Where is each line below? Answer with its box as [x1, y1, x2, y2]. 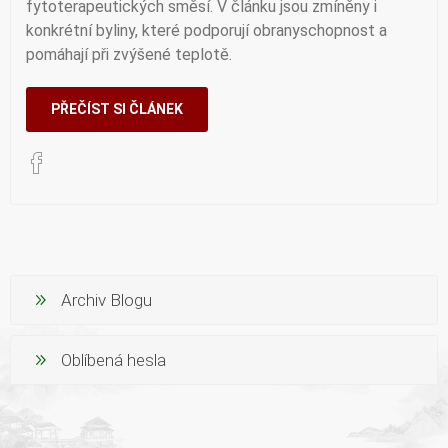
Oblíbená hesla [61, 349, 166, 370]
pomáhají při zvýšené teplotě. [26, 44, 232, 64]
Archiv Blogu [61, 289, 152, 310]
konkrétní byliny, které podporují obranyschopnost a [26, 20, 387, 40]
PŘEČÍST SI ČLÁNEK [51, 100, 183, 117]
